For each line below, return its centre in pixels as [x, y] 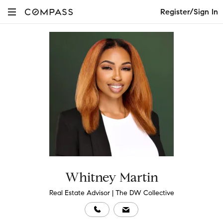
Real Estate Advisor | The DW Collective [111, 193]
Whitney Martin [111, 177]
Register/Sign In [189, 11]
